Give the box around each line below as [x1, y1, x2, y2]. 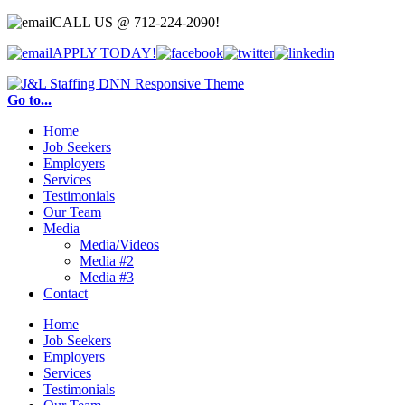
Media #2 [80, 253, 134, 268]
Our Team [43, 204, 101, 220]
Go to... [7, 92, 52, 108]
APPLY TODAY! [52, 45, 156, 61]
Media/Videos [80, 237, 159, 252]
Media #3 [80, 269, 134, 285]
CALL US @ [52, 14, 130, 30]
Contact [43, 286, 88, 301]
